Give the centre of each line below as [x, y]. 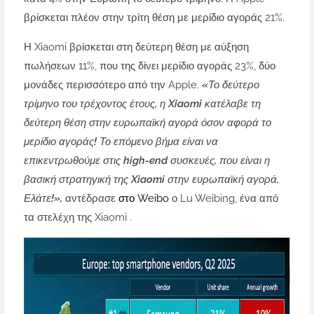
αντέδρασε [92, 199]
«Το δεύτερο [231, 85]
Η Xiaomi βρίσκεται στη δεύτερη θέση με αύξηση [136, 47]
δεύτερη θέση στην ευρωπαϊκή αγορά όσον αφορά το [148, 123]
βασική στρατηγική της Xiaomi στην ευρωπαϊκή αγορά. [151, 180]
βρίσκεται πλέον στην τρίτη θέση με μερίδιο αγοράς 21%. [154, 18]
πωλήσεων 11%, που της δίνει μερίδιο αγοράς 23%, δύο [150, 66]
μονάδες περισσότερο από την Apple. [113, 85]
